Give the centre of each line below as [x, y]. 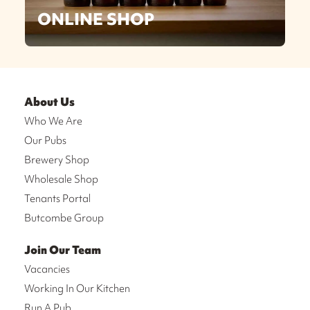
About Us [49, 102]
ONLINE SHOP [96, 19]
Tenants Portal [57, 199]
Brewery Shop [57, 160]
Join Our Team [63, 250]
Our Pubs [45, 140]
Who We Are [53, 121]
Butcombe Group [64, 218]
